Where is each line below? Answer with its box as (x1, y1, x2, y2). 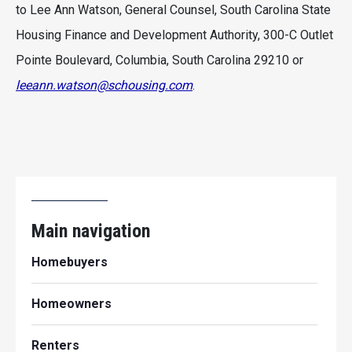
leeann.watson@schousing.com (16, 78, 192, 93)
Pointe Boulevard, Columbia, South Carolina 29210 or (16, 53, 303, 68)
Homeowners (31, 296, 112, 311)
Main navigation (31, 220, 150, 242)
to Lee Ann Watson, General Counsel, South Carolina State (16, 2, 331, 17)
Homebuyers (31, 255, 108, 269)
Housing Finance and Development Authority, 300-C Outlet (16, 27, 333, 42)
